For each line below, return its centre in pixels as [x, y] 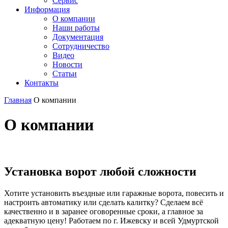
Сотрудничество [81, 46]
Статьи [65, 74]
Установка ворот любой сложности [100, 171]
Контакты [41, 83]
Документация [78, 37]
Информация [47, 9]
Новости [67, 64]
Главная [18, 100]
